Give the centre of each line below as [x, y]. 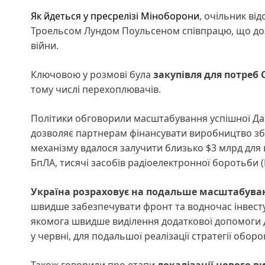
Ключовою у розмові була [92, 74]
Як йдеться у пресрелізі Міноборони [115, 16]
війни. [45, 45]
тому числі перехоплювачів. [97, 89]
